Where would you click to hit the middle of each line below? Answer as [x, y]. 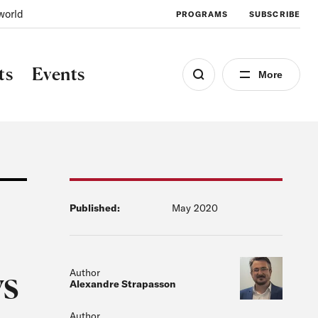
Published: [95, 208]
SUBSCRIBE [275, 14]
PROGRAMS [202, 14]
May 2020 [195, 208]
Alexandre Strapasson [123, 284]
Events [58, 74]
